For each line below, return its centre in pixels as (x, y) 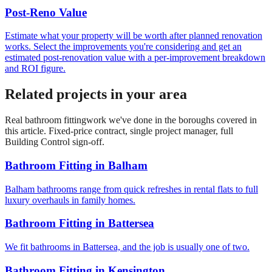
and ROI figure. (35, 69)
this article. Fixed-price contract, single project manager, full (119, 131)
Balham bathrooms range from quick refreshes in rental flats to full (131, 189)
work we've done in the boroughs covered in (172, 120)
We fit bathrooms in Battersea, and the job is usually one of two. (127, 247)
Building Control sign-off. (55, 142)
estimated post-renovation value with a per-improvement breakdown (135, 58)
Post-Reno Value (46, 12)
